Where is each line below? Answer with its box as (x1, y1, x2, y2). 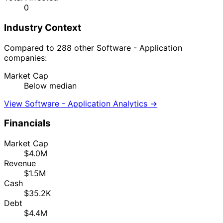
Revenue (4, 158, 36, 168)
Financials (4, 117, 51, 129)
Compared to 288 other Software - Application (4, 42, 182, 53)
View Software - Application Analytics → (4, 98, 157, 109)
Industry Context (4, 21, 81, 33)
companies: (4, 52, 47, 63)
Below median (24, 80, 77, 91)
